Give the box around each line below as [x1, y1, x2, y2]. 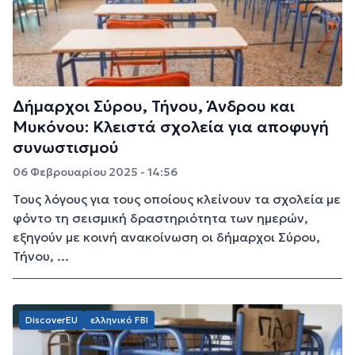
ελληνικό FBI [90, 313, 148, 326]
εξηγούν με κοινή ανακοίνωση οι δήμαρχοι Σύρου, [13, 228, 320, 245]
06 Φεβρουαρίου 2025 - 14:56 [13, 164, 177, 179]
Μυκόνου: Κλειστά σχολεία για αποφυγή [13, 116, 329, 137]
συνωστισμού [13, 136, 119, 158]
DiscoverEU [25, 313, 78, 326]
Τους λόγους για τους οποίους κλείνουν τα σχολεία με [13, 190, 341, 207]
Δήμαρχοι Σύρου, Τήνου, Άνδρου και [13, 95, 295, 116]
